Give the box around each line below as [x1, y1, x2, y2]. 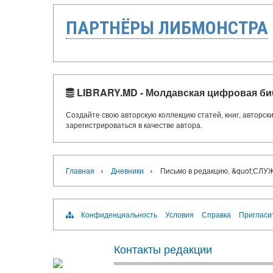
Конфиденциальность [81, 209, 157, 219]
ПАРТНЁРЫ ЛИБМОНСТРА [66, 17, 268, 38]
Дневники [111, 165, 144, 175]
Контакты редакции [114, 241, 212, 257]
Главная [66, 165, 94, 175]
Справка [202, 209, 231, 219]
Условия [165, 209, 194, 219]
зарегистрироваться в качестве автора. [66, 119, 202, 130]
